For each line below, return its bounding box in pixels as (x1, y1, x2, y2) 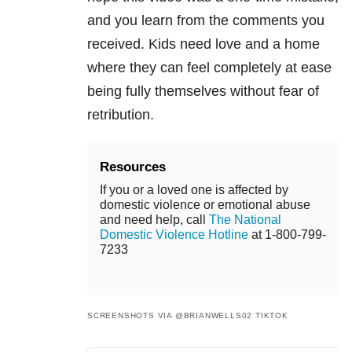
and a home (241, 36, 320, 53)
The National (209, 213, 281, 227)
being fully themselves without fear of (87, 83, 319, 100)
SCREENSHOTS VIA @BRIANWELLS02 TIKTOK (87, 311, 288, 321)
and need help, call (100, 213, 209, 227)
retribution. (87, 107, 154, 123)
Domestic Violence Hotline (100, 228, 248, 242)
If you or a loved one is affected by (100, 183, 288, 197)
